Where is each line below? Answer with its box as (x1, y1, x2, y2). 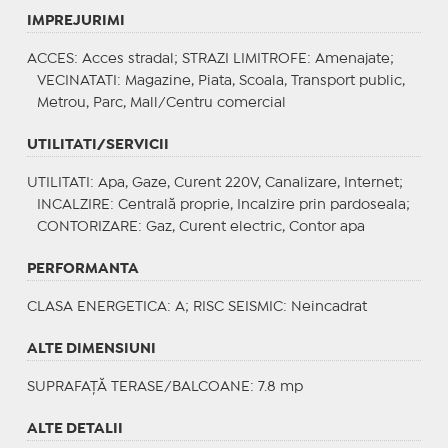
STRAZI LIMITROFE (181, 52, 307, 65)
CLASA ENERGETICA (26, 300, 167, 313)
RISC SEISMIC (192, 300, 283, 313)
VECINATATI (36, 74, 117, 87)
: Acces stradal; (73, 52, 182, 65)
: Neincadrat (282, 300, 367, 313)
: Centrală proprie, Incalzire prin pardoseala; (109, 198, 410, 211)
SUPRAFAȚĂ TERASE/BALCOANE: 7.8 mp (26, 380, 303, 393)
